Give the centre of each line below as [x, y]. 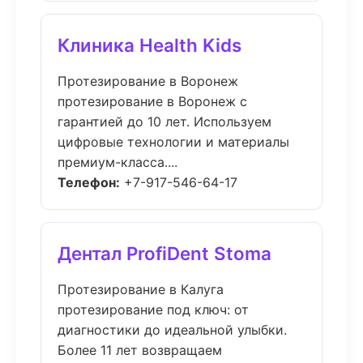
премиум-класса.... [117, 162]
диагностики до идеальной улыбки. [172, 330]
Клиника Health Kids [149, 45]
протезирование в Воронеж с [152, 101]
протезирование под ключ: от [153, 310]
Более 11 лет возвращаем [140, 350]
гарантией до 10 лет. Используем [164, 122]
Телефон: [89, 182]
